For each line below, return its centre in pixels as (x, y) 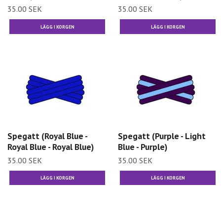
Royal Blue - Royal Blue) (51, 147)
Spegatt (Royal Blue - (47, 136)
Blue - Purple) (143, 147)
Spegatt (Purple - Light (162, 136)
